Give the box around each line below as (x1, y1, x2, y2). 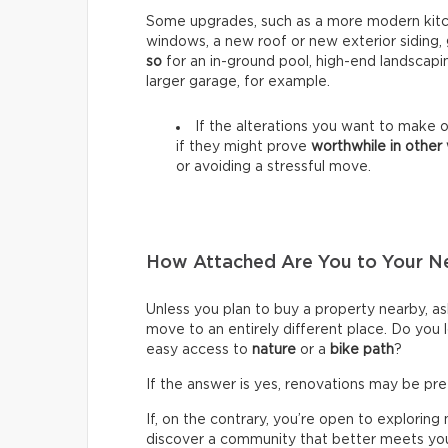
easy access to (146, 343, 252, 357)
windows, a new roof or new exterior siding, (146, 35, 446, 49)
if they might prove (176, 140, 311, 154)
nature (252, 343, 296, 357)
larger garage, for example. (146, 75, 330, 89)
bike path (330, 343, 394, 357)
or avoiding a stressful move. (176, 160, 371, 174)
